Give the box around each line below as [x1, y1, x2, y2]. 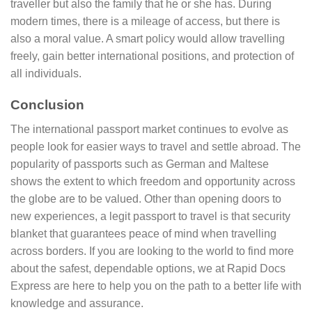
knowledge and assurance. [10, 297, 143, 309]
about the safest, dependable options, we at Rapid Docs [10, 262, 286, 274]
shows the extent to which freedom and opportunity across [10, 175, 295, 187]
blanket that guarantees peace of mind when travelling [10, 227, 276, 240]
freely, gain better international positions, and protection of [10, 50, 294, 63]
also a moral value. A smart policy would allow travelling [10, 33, 285, 45]
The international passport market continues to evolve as [10, 123, 288, 135]
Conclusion [10, 97, 84, 113]
